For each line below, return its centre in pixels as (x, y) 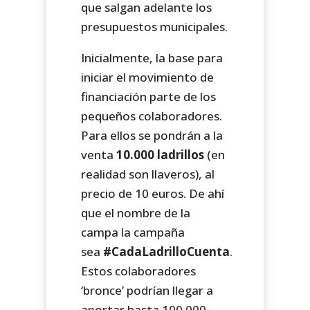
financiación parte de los (149, 96)
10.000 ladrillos (161, 154)
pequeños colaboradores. (152, 116)
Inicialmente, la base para (152, 57)
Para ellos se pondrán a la (152, 135)
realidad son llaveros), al (148, 174)
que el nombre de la (136, 212)
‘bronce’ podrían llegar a (147, 290)
